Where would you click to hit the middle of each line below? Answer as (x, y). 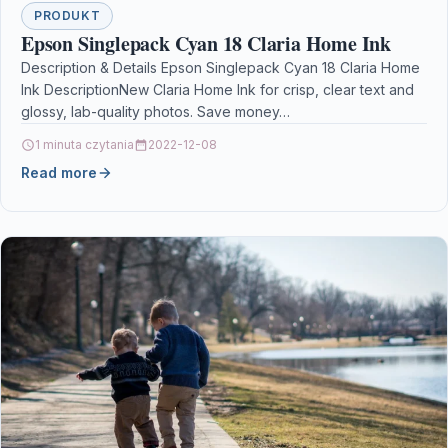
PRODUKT (67, 16)
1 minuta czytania (84, 145)
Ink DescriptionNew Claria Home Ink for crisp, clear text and (217, 90)
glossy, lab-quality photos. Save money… (155, 112)
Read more (59, 173)
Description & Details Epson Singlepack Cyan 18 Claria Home (220, 68)
